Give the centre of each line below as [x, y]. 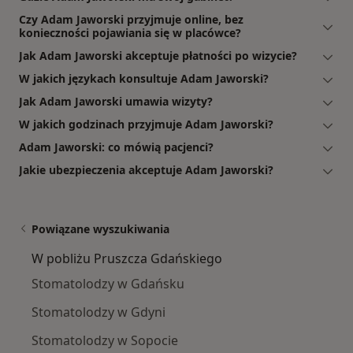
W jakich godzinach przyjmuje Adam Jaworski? [146, 124]
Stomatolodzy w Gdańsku [108, 284]
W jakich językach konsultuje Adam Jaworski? [144, 79]
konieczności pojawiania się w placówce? [130, 33]
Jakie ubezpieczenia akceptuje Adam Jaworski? [146, 170]
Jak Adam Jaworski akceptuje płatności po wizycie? [158, 56]
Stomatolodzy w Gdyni [98, 312]
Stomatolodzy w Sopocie [105, 341]
